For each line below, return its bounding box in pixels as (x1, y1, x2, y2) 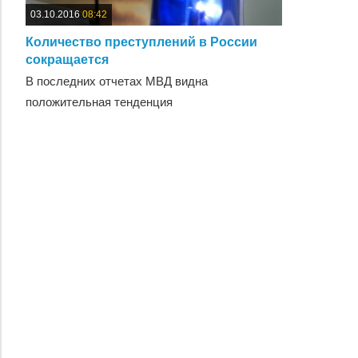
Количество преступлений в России (26, 34, 257, 49)
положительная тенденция (26, 94, 173, 109)
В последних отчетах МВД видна (26, 74, 208, 88)
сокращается (26, 52, 109, 66)
